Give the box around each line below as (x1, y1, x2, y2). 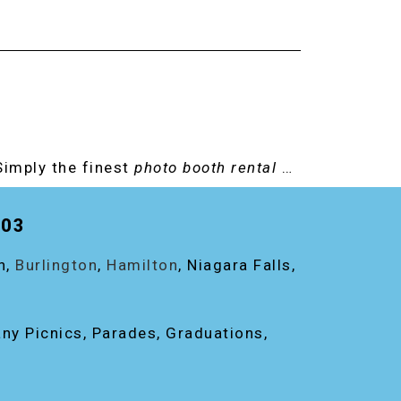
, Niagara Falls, (178, 256, 295, 274)
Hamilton (107, 256, 178, 274)
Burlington (15, 256, 98, 274)
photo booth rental (134, 158, 277, 176)
